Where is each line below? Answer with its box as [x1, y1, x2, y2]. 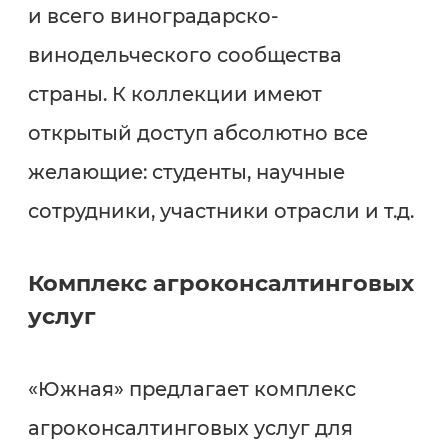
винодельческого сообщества [27, 42, 342, 67]
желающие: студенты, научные [27, 159, 345, 184]
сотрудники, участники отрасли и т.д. [27, 198, 414, 223]
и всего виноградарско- [27, 3, 279, 28]
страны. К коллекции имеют [27, 81, 322, 106]
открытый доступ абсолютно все [27, 120, 368, 145]
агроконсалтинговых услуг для [27, 416, 353, 441]
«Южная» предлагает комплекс [27, 377, 356, 402]
